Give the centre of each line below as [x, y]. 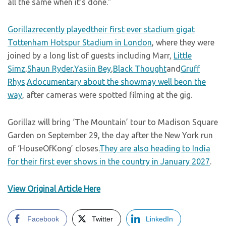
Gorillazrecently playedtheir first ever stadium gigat [101, 29]
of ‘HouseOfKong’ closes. [53, 148]
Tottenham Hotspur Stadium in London [80, 42]
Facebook [43, 219]
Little [183, 55]
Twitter [102, 219]
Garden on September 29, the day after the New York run [110, 135]
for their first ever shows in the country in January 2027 [109, 161]
